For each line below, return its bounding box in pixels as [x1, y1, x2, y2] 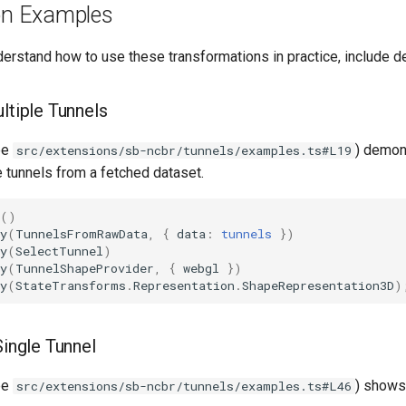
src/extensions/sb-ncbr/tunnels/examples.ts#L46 [16, 378, 352, 394]
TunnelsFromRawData [15, 225, 148, 242]
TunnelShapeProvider [15, 259, 154, 276]
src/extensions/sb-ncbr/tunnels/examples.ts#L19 [16, 142, 352, 159]
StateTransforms [15, 276, 126, 294]
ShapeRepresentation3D [242, 276, 394, 294]
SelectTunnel [15, 242, 103, 259]
